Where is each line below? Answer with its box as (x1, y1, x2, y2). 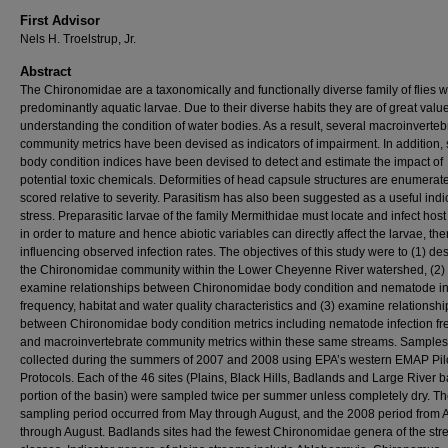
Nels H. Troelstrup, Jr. (20, 31, 136, 46)
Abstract (20, 63, 71, 79)
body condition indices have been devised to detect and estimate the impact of (20, 154, 443, 169)
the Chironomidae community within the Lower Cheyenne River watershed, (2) (20, 262, 445, 277)
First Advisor (20, 12, 100, 28)
